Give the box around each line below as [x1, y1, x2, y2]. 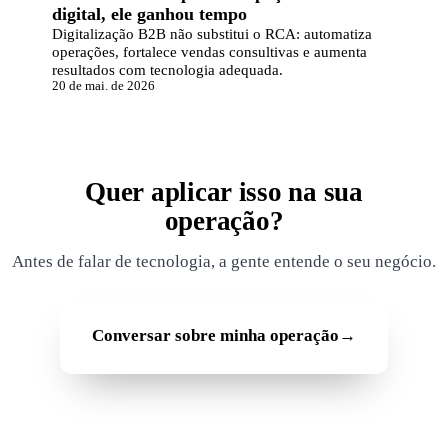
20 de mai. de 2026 [52, 78, 155, 93]
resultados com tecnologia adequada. [52, 60, 283, 78]
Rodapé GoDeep [7, 373, 174, 400]
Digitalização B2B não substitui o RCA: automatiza [52, 24, 372, 42]
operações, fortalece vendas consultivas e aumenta [52, 42, 367, 60]
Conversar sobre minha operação [92, 326, 339, 346]
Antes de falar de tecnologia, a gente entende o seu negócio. [12, 252, 436, 272]
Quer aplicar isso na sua [85, 176, 363, 207]
